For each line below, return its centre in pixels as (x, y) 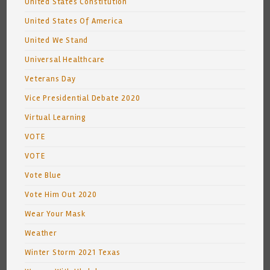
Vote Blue (43, 175)
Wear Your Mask (55, 214)
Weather (41, 233)
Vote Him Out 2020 (61, 194)
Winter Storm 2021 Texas (73, 252)
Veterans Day (50, 79)
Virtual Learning (56, 117)
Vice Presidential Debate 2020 (83, 98)
